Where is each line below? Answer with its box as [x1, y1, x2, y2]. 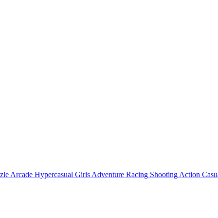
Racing [126, 170, 148, 179]
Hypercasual [35, 170, 73, 179]
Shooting [150, 170, 178, 179]
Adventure [91, 170, 124, 179]
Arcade [10, 170, 33, 179]
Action [179, 170, 200, 179]
